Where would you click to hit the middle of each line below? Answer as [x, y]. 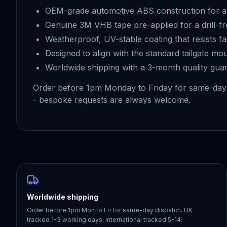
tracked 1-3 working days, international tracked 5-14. [105, 220]
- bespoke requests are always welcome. [112, 100]
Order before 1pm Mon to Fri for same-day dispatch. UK [110, 210]
